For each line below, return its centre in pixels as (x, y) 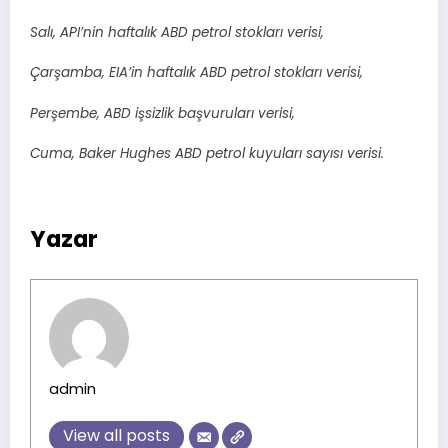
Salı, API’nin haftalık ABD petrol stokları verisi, (177, 33)
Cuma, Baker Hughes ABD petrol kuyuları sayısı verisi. (207, 153)
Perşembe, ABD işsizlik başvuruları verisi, (162, 113)
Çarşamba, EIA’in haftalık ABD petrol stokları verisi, (196, 73)
